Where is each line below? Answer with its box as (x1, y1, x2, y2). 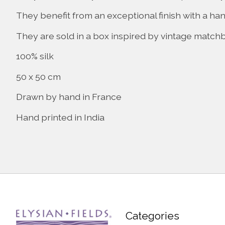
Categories (125, 209, 179, 222)
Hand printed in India (16, 111, 104, 123)
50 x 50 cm (16, 71, 61, 82)
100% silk (16, 51, 54, 62)
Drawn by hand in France (16, 91, 122, 102)
